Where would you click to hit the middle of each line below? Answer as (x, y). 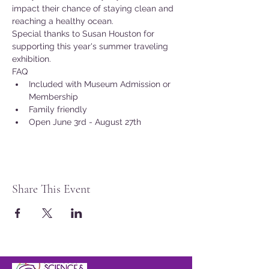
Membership (53, 97)
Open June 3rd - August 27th (85, 122)
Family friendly (58, 109)
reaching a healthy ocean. (63, 21)
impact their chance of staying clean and (94, 8)
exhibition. (32, 59)
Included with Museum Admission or (101, 84)
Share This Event (51, 189)
